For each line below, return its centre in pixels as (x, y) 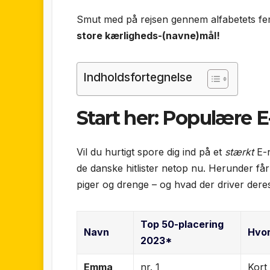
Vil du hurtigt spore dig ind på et (151, 152)
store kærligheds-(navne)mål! (148, 36)
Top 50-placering (182, 224)
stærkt (239, 152)
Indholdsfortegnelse (138, 77)
